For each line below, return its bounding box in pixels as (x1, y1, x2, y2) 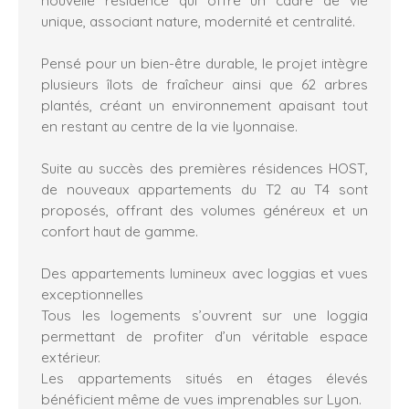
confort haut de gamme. (41, 221, 198, 240)
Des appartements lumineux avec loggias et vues (41, 263, 368, 282)
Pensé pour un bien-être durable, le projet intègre (41, 53, 368, 72)
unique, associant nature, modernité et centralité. (41, 11, 355, 30)
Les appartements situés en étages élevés (41, 368, 368, 387)
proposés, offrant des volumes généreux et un (41, 200, 368, 219)
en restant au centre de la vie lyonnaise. (41, 116, 298, 135)
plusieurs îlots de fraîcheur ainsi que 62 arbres (41, 74, 368, 93)
